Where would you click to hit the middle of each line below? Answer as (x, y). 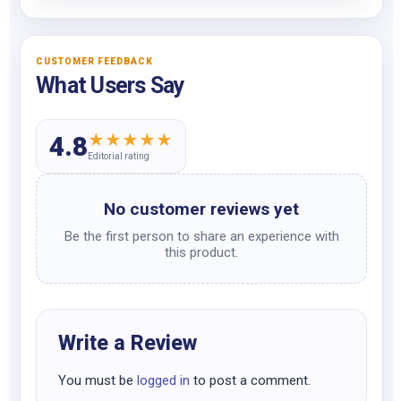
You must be (98, 380)
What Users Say (111, 85)
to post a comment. (250, 380)
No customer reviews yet (201, 209)
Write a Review (128, 343)
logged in (163, 380)
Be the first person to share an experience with (201, 236)
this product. (201, 252)
